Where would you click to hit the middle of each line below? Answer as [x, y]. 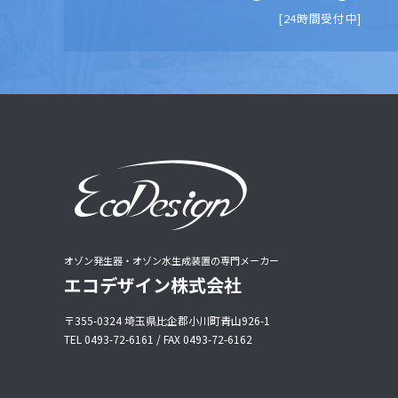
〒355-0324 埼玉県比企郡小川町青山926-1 [167, 321]
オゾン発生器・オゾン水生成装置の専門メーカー [171, 261]
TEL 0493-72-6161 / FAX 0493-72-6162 [158, 339]
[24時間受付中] [320, 19]
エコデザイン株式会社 [153, 285]
